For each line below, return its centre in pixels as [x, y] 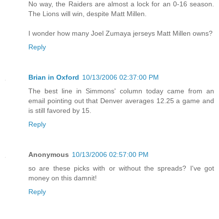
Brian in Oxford [54, 77]
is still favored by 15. [60, 110]
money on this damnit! [63, 178]
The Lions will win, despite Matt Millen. [88, 13]
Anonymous [49, 154]
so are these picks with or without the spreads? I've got [121, 168]
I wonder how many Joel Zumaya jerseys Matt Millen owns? [120, 33]
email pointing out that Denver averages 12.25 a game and [121, 100]
